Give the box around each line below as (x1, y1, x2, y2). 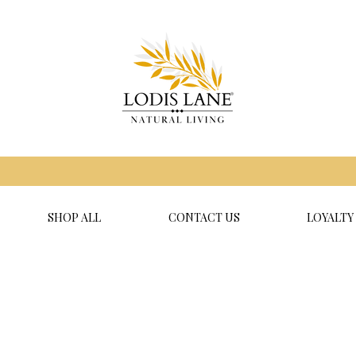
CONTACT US (168, 210, 240, 225)
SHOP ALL (47, 210, 101, 225)
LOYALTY (307, 210, 354, 225)
